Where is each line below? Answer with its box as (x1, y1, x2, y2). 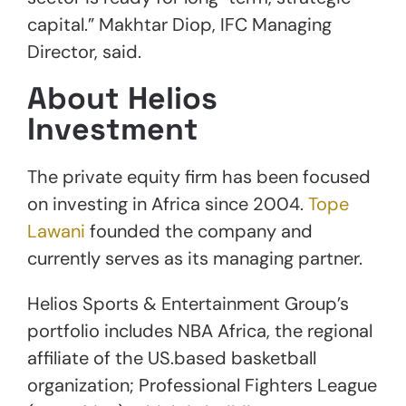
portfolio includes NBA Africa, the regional (27, 319, 372, 343)
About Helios (27, 79, 217, 119)
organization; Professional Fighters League (27, 373, 377, 398)
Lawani (27, 219, 85, 244)
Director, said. (27, 40, 141, 64)
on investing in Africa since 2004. (27, 192, 308, 217)
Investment (27, 110, 198, 150)
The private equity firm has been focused (27, 165, 371, 189)
